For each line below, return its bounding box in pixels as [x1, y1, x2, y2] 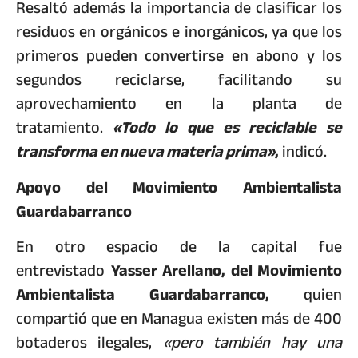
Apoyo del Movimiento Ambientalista [16, 172, 342, 202]
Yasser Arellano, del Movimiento [110, 256, 342, 286]
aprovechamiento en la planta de [16, 89, 342, 119]
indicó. [279, 137, 327, 167]
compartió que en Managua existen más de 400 [16, 304, 342, 334]
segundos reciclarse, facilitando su [16, 65, 342, 95]
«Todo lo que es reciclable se [113, 113, 342, 143]
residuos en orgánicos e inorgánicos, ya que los [16, 17, 342, 47]
